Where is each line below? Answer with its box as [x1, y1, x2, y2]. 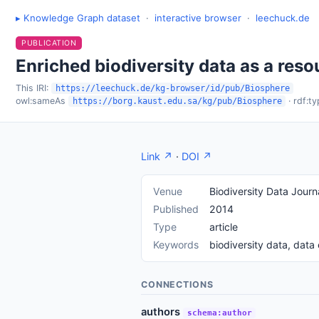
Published [153, 203, 199, 216]
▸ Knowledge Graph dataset [16, 12, 141, 23]
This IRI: [16, 82, 52, 93]
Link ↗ [141, 150, 174, 163]
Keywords [153, 239, 199, 251]
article [209, 221, 238, 234]
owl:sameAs [16, 95, 66, 106]
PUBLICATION [21, 38, 77, 48]
